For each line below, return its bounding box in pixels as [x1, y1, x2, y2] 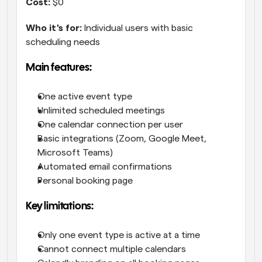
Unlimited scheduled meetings [37, 106, 165, 116]
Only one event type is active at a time [37, 230, 200, 240]
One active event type [37, 92, 132, 102]
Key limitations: [26, 202, 94, 212]
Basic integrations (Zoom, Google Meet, [37, 134, 206, 144]
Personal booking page [37, 176, 133, 186]
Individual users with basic [82, 23, 193, 33]
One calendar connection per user [37, 120, 183, 130]
